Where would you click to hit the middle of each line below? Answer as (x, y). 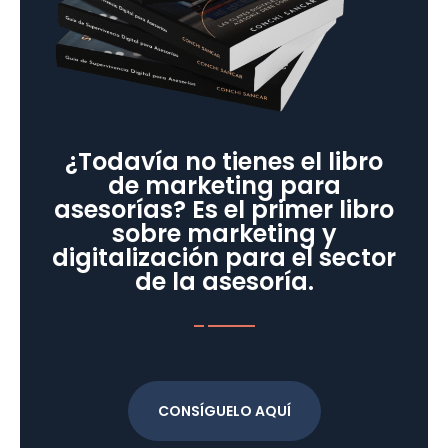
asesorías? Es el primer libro (224, 210)
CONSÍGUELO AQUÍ (224, 411)
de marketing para (224, 186)
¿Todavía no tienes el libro (224, 162)
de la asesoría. (224, 282)
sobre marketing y (224, 234)
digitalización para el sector (224, 258)
